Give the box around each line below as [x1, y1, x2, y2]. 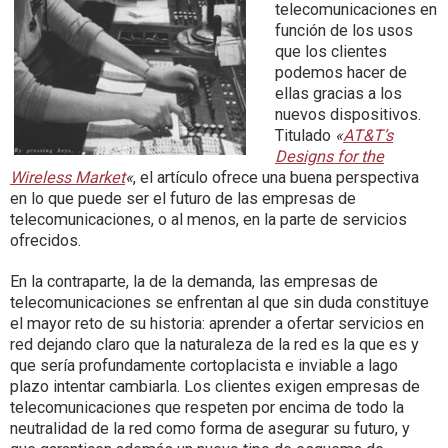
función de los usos [275, 21, 413, 40]
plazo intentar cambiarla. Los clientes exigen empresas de [10, 377, 420, 396]
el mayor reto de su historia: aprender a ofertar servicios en [10, 314, 424, 333]
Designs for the [275, 147, 384, 166]
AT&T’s [343, 126, 393, 145]
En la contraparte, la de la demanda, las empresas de [10, 272, 378, 291]
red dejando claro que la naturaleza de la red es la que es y [10, 335, 419, 354]
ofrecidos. [10, 231, 81, 250]
